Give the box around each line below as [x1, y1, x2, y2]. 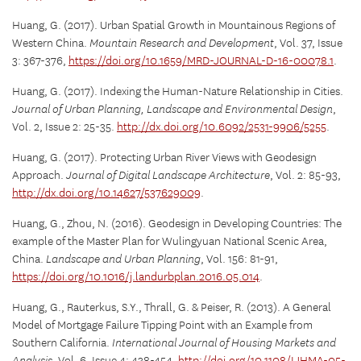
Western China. [12, 36, 89, 52]
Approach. [12, 168, 66, 184]
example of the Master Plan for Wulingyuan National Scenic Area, [12, 234, 327, 250]
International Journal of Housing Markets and [112, 336, 336, 351]
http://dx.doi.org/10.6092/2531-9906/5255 [117, 120, 326, 135]
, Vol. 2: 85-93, [270, 168, 341, 184]
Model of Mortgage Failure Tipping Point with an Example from [12, 318, 313, 334]
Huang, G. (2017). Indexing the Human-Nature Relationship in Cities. [12, 85, 343, 100]
